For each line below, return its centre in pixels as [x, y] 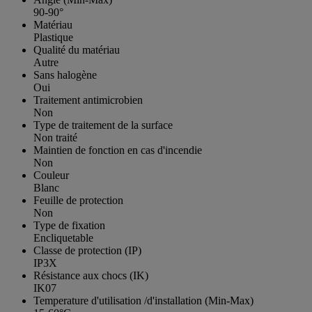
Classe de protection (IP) [87, 250]
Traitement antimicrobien [88, 100]
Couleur [51, 175]
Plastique [53, 37]
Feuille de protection [78, 200]
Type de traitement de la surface [103, 125]
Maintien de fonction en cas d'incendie [118, 150]
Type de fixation [69, 225]
